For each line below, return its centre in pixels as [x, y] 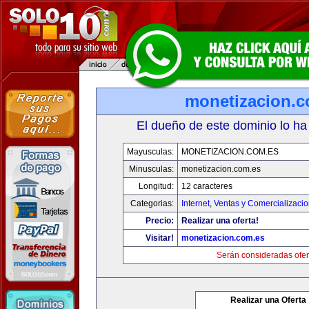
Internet [196, 203]
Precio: [160, 221]
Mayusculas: [150, 152]
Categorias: [152, 203]
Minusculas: [151, 169]
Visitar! [160, 238]
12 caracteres [207, 186]
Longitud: [156, 186]
